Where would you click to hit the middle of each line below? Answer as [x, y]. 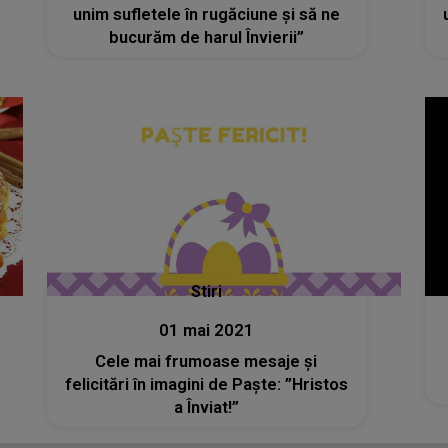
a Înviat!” [206, 408]
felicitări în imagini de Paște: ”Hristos [206, 385]
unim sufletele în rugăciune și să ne [128, 14]
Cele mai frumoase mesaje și [206, 362]
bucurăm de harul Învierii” [206, 37]
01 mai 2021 [206, 331]
